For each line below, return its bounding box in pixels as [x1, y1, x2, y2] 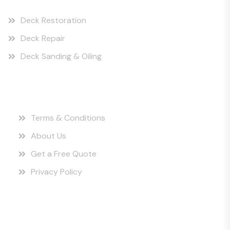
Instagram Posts [8, 197, 114, 215]
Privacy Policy [31, 166, 82, 177]
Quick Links [18, 82, 91, 100]
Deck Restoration [21, 15, 86, 26]
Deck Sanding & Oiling [21, 51, 102, 62]
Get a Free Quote [31, 148, 97, 159]
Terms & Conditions [31, 112, 105, 123]
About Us [31, 130, 66, 141]
